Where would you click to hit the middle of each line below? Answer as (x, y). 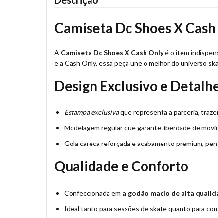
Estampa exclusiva (91, 112)
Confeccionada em (93, 193)
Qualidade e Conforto (121, 166)
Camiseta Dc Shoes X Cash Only (112, 53)
